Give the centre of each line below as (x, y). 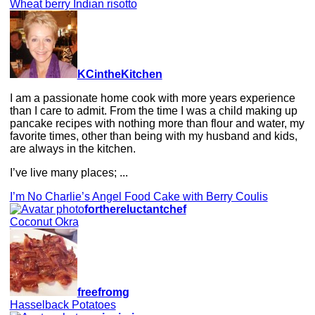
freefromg (103, 292)
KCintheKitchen (120, 74)
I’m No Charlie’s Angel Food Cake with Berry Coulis (139, 196)
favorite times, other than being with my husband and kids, (153, 136)
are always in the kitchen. (72, 148)
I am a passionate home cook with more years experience (152, 98)
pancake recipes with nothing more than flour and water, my (157, 123)
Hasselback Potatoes (63, 304)
